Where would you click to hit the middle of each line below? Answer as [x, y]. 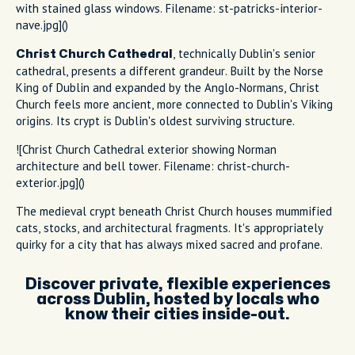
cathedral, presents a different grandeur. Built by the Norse [170, 71]
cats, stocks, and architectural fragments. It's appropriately [170, 227]
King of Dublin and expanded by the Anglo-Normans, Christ [168, 87]
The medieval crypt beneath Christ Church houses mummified [174, 211]
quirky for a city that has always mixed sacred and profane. [169, 244]
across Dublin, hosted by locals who [177, 299]
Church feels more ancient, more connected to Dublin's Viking [174, 104]
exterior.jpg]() [50, 182]
